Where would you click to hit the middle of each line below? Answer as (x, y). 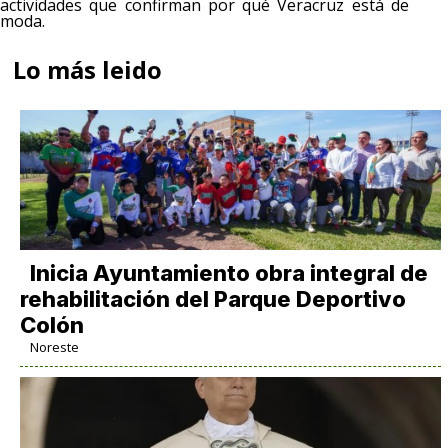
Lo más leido (88, 69)
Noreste (54, 346)
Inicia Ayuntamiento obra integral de (228, 272)
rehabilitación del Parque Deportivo (212, 298)
